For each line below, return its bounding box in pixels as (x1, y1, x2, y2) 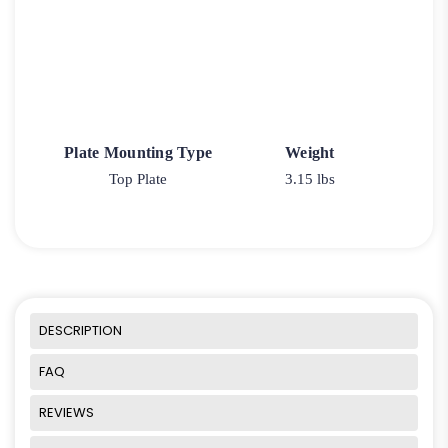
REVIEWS (39, 402, 94, 422)
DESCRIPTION (39, 320, 122, 340)
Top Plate (109, 171, 168, 188)
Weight (285, 144, 335, 162)
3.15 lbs (284, 171, 335, 188)
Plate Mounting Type (64, 144, 213, 162)
